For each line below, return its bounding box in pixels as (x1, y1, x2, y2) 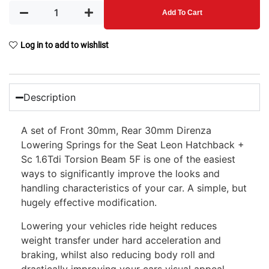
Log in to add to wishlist (20, 40, 109, 50)
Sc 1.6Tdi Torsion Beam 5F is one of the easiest (21, 153, 235, 166)
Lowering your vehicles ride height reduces (21, 219, 217, 232)
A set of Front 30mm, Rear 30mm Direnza (21, 124, 211, 137)
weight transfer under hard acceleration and (21, 234, 221, 246)
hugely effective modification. (21, 196, 157, 209)
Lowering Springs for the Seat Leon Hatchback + (21, 139, 244, 151)
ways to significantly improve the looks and (21, 168, 220, 180)
